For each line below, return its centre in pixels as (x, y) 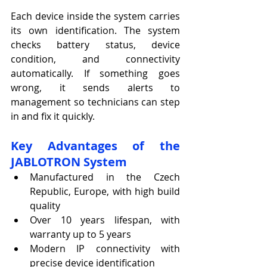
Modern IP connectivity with (105, 249)
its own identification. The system (95, 31)
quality (45, 206)
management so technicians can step (95, 102)
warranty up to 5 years (80, 235)
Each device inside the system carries (95, 16)
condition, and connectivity (95, 59)
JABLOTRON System (69, 162)
